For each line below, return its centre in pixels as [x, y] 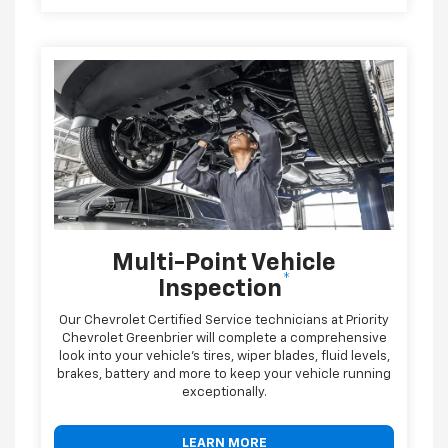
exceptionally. [224, 392]
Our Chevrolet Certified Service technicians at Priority [224, 320]
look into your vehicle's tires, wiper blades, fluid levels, [224, 356]
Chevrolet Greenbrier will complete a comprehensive [224, 338]
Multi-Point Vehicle [224, 262]
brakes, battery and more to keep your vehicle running [224, 374]
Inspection [219, 288]
